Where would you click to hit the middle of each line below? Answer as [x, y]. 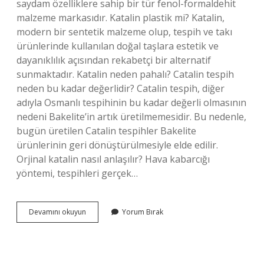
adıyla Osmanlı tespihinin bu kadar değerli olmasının [131, 103]
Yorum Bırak [143, 212]
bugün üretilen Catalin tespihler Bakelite [106, 131]
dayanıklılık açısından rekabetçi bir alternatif [114, 60]
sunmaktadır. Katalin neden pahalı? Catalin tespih [125, 74]
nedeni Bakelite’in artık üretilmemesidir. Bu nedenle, [131, 117]
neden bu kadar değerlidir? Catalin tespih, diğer [121, 88]
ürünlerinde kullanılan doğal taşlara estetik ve [118, 46]
